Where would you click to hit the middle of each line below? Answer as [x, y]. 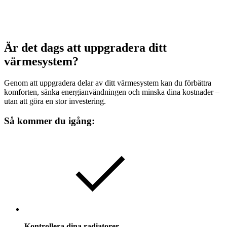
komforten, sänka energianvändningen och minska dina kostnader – [112, 92]
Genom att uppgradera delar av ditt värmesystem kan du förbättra [108, 83]
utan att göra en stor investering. [55, 101]
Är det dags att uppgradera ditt [85, 48]
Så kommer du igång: [49, 121]
